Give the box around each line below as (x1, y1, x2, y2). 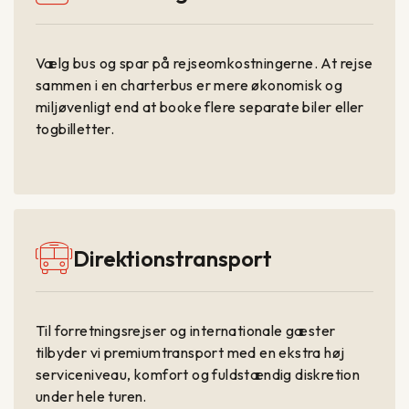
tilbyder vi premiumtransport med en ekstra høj (36, 343, 345, 362)
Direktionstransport (73, 245, 273, 273)
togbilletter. (36, 120, 115, 139)
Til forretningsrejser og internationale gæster (36, 321, 336, 341)
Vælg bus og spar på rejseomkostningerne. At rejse (36, 54, 373, 73)
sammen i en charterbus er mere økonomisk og (36, 76, 343, 95)
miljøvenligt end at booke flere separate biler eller (36, 98, 364, 117)
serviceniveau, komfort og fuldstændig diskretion (36, 365, 361, 384)
